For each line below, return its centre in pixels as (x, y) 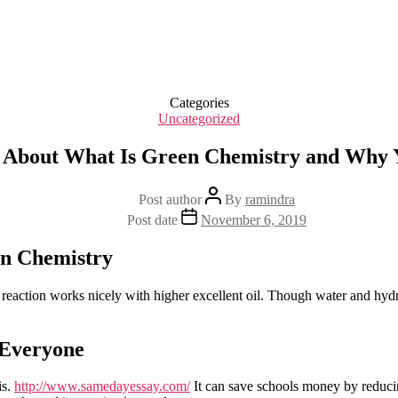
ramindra (270, 199)
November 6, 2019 (254, 219)
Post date (152, 219)
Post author (170, 199)
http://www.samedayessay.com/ (102, 386)
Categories (199, 103)
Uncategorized (199, 119)
